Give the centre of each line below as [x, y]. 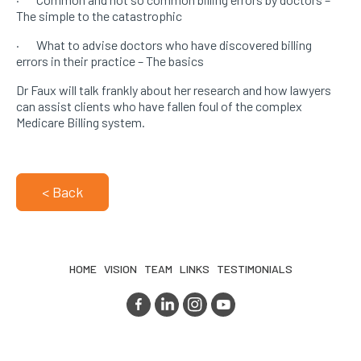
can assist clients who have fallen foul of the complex [159, 106]
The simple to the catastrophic [99, 16]
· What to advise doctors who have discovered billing [164, 45]
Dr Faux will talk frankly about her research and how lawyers [174, 90]
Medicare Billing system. [81, 122]
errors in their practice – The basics [110, 61]
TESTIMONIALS [254, 269]
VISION [120, 269]
